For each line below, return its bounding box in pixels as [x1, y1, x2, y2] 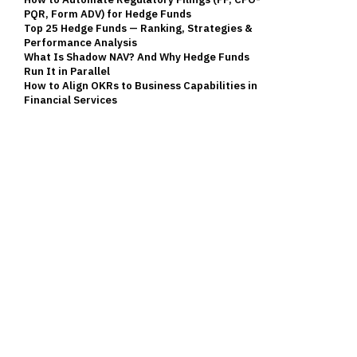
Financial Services [24, 93, 117, 107]
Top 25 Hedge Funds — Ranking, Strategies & [24, 22, 253, 35]
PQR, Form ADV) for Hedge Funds [24, 7, 191, 21]
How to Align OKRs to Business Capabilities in [24, 79, 257, 92]
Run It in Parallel [24, 65, 110, 78]
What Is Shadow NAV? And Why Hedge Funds [24, 50, 249, 64]
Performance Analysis [24, 36, 137, 49]
